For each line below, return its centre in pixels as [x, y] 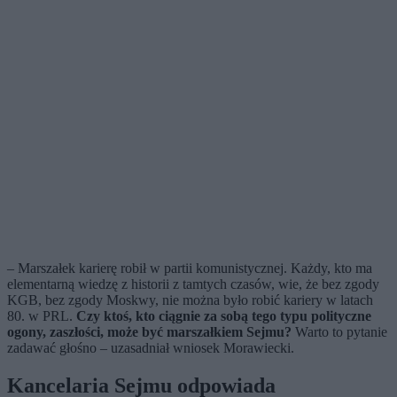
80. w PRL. [42, 316]
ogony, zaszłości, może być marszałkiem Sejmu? [149, 332]
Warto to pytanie [339, 332]
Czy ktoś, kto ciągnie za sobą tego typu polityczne [224, 316]
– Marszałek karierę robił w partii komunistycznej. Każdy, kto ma [190, 268]
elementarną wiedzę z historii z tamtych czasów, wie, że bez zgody [193, 284]
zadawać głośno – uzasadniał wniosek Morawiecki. [151, 348]
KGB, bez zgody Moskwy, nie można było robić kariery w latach [190, 300]
